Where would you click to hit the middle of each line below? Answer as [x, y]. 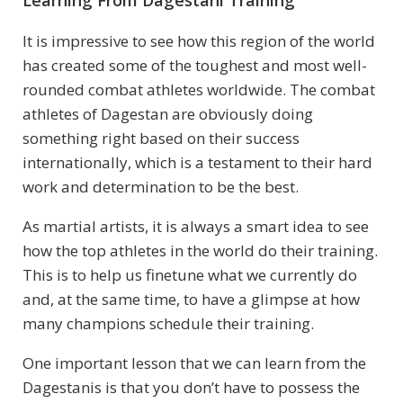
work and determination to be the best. [162, 187]
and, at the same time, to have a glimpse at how [191, 300]
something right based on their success [161, 139]
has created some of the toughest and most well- [195, 66]
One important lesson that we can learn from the [194, 363]
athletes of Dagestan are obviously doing [168, 114]
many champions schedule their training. [170, 324]
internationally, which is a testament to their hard [197, 163]
